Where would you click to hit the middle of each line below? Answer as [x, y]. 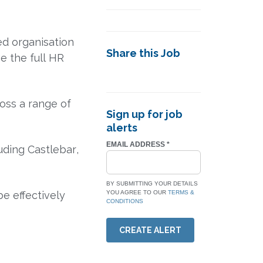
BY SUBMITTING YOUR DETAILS [152, 183]
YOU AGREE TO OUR [137, 192]
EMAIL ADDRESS [136, 144]
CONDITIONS [125, 201]
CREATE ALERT [150, 230]
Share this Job [143, 53]
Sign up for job [144, 114]
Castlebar [52, 149]
